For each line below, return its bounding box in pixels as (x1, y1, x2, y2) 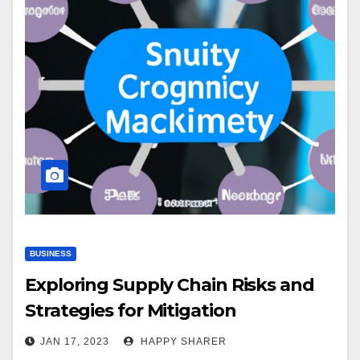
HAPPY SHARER (137, 336, 227, 347)
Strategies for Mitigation (25, 300, 236, 321)
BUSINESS (30, 249, 72, 258)
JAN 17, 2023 (40, 336, 109, 347)
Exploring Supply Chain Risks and (25, 274, 314, 296)
